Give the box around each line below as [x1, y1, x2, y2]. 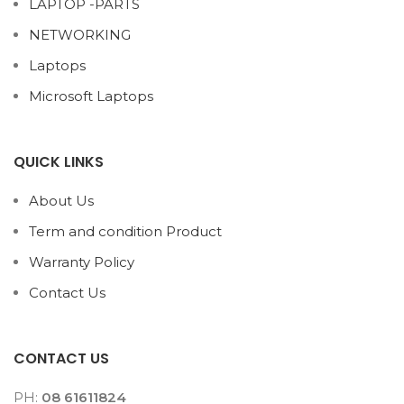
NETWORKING [29, 26, 131, 43]
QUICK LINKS [14, 151, 104, 172]
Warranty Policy [29, 253, 134, 271]
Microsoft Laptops [29, 87, 153, 105]
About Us [29, 192, 94, 209]
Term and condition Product [29, 223, 222, 240]
